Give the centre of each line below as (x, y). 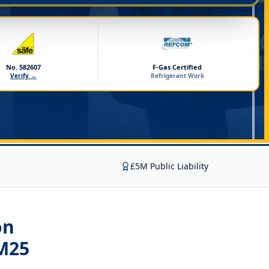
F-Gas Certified (177, 67)
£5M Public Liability (169, 166)
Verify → (23, 76)
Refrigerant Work (177, 76)
